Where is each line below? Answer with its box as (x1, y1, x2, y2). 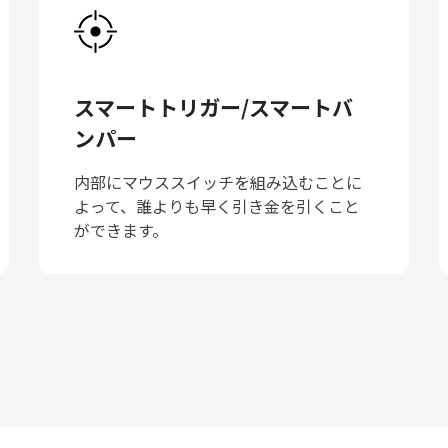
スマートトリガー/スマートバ (73, 92, 353, 123)
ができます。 (73, 218, 168, 243)
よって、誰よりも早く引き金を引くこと (73, 194, 360, 219)
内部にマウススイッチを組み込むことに (73, 170, 362, 195)
